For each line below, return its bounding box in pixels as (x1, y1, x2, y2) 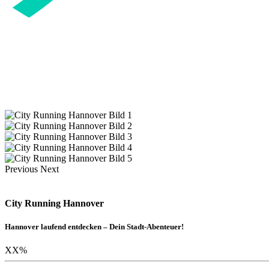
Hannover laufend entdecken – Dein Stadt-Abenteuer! (5, 222, 184, 232)
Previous (5, 163, 38, 174)
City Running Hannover (5, 198, 104, 209)
